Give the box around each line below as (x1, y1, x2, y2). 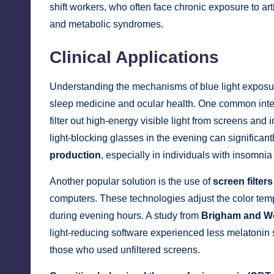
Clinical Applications (50, 48, 219, 67)
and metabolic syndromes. (50, 19, 163, 30)
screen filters (213, 176, 273, 187)
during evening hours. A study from (50, 210, 201, 221)
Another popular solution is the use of (50, 176, 213, 187)
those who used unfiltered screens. (50, 245, 200, 256)
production (50, 150, 101, 161)
